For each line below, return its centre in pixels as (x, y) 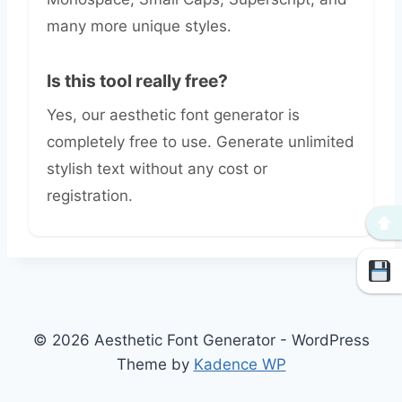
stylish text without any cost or (157, 169)
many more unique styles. (139, 26)
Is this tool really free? (137, 80)
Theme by (155, 365)
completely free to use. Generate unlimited (201, 142)
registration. (90, 196)
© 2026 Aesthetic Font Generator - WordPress (201, 341)
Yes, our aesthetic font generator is (173, 115)
